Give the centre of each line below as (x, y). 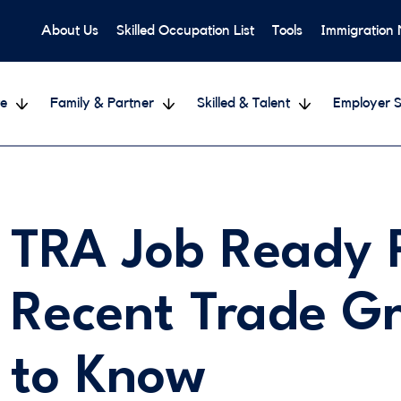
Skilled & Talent (243, 103)
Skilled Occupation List (185, 30)
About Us (70, 30)
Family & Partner (102, 103)
